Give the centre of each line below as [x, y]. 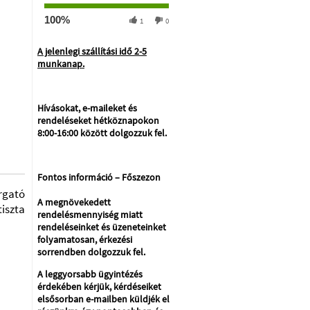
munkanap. [61, 64]
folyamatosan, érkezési [85, 239]
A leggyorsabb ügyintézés [90, 274]
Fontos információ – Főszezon [99, 177]
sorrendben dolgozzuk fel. [91, 252]
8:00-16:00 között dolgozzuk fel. [103, 133]
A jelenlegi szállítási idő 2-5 [92, 51]
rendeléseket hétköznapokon [98, 120]
